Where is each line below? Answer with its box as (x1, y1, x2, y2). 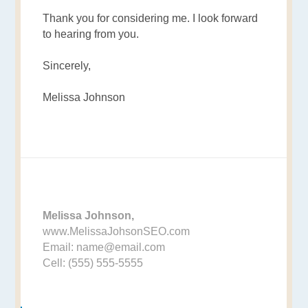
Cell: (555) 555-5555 (43, 257, 144, 269)
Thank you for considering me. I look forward (43, 12, 258, 25)
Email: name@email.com (43, 241, 166, 254)
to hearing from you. (43, 28, 140, 41)
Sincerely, (43, 60, 91, 72)
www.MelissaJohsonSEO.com (43, 225, 190, 238)
